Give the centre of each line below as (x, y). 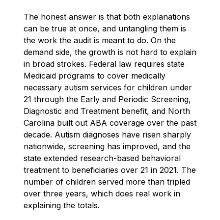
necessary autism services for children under (108, 88)
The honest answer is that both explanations (107, 17)
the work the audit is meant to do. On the (100, 41)
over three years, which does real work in (102, 194)
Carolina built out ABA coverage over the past (110, 123)
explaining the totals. (62, 206)
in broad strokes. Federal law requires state (104, 64)
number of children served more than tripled (107, 182)
